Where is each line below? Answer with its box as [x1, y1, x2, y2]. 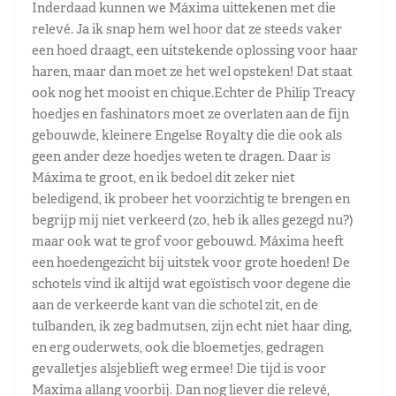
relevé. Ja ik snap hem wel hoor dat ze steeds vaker [32, 19, 342, 37]
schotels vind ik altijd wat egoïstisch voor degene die [32, 274, 351, 292]
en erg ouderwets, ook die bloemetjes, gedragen [32, 338, 324, 355]
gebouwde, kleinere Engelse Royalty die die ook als [32, 126, 342, 143]
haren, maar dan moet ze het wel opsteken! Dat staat [32, 62, 353, 80]
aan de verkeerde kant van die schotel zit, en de [32, 295, 318, 313]
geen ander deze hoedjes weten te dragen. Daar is [32, 147, 331, 164]
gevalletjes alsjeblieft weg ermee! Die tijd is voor [32, 359, 326, 377]
